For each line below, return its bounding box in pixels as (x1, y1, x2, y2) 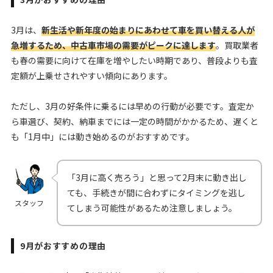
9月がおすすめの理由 (19, 239, 106, 252)
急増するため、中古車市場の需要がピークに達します (10, 38, 216, 51)
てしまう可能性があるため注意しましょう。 (66, 201, 237, 214)
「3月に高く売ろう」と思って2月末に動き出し (66, 171, 247, 183)
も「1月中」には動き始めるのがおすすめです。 (10, 130, 194, 143)
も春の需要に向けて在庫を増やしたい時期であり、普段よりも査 (10, 54, 258, 66)
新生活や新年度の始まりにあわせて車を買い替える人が (41, 23, 255, 36)
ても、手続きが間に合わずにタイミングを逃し (66, 186, 246, 199)
